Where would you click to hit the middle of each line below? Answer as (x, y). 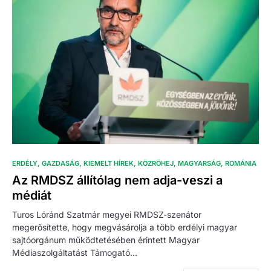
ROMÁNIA (241, 164)
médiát (32, 196)
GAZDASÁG (60, 164)
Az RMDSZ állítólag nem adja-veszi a (117, 181)
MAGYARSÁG (199, 164)
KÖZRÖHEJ (156, 164)
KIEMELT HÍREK (109, 164)
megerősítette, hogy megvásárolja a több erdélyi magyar (125, 227)
